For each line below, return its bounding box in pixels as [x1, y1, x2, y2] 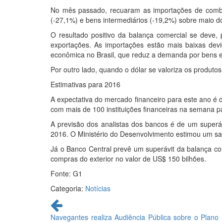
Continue [50, 196, 82, 207]
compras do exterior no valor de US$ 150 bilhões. [51, 154, 206, 164]
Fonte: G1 [51, 168, 82, 178]
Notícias [85, 183, 111, 193]
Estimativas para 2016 [51, 79, 120, 89]
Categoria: [51, 183, 85, 193]
